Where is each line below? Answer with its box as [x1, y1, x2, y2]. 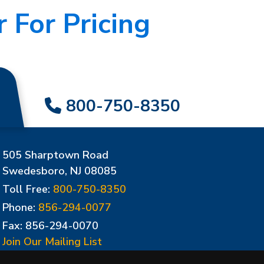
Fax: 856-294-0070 [2, 219, 98, 233]
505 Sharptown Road [2, 148, 108, 162]
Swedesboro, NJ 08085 [2, 164, 117, 178]
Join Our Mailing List [2, 235, 102, 249]
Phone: [2, 200, 38, 214]
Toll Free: [2, 182, 53, 196]
